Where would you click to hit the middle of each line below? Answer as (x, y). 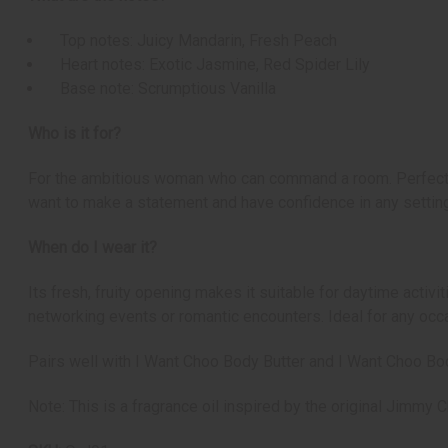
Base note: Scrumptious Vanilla (160, 89)
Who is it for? (74, 134)
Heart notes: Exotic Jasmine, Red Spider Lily (207, 65)
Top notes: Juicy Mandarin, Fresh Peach (191, 41)
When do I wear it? (92, 248)
